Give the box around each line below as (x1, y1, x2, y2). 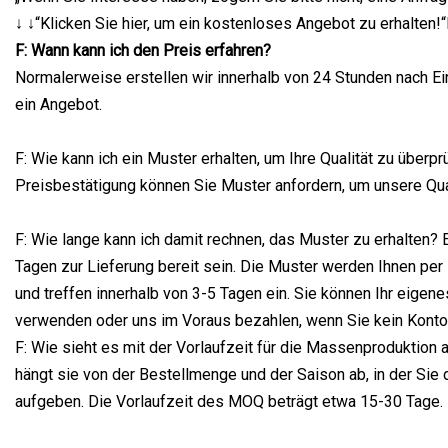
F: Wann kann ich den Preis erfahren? (15, 40, 271, 60)
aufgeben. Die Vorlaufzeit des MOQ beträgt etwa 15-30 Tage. (15, 391, 443, 411)
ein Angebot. (15, 94, 102, 114)
